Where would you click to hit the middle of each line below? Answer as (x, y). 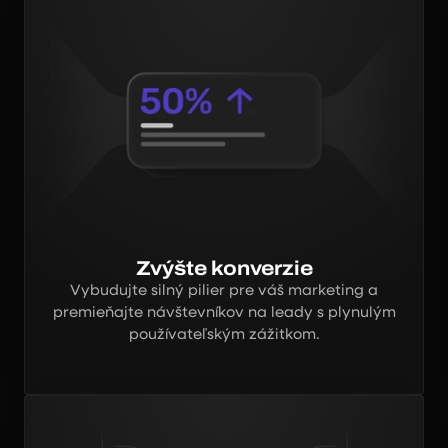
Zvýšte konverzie (224, 268)
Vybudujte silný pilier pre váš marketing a (224, 290)
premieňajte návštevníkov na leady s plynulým (224, 312)
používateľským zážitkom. (224, 334)
